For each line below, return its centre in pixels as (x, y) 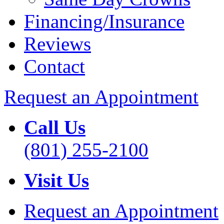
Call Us (55, 127)
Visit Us (56, 180)
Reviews (57, 44)
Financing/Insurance (104, 21)
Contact (54, 66)
